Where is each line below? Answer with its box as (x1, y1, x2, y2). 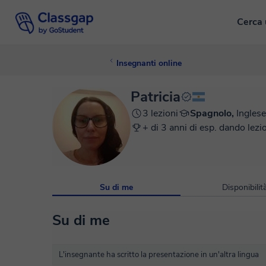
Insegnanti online (116, 58, 182, 69)
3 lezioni (142, 107, 178, 120)
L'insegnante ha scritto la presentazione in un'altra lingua (59, 249, 259, 260)
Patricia (131, 87, 180, 106)
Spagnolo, (190, 107, 236, 120)
